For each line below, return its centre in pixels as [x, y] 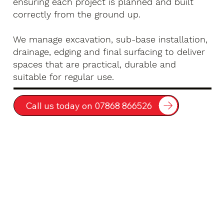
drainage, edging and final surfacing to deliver [109, 51]
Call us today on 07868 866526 [89, 105]
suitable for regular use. [64, 76]
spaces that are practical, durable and [95, 64]
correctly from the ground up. [77, 14]
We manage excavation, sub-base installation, [110, 39]
